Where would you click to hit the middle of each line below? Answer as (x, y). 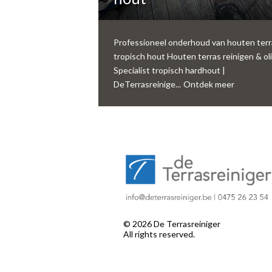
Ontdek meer (209, 84)
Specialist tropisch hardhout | (169, 70)
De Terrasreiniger (186, 224)
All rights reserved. (159, 234)
